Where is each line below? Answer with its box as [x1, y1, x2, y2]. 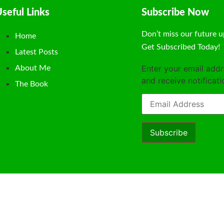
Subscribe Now [141, 7, 209, 18]
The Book [15, 80, 48, 88]
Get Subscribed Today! [141, 43, 220, 51]
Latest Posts [15, 48, 58, 56]
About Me [15, 64, 50, 72]
